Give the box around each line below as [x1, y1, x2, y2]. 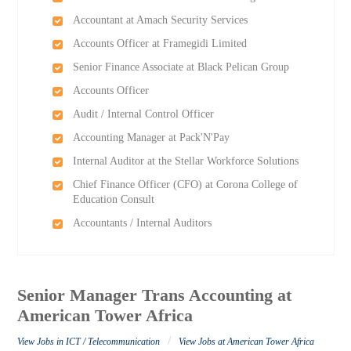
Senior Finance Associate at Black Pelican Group [72, 61, 289, 73]
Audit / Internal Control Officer [72, 108, 214, 120]
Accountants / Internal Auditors [72, 217, 212, 229]
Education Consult [72, 194, 154, 205]
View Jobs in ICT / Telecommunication [17, 336, 161, 348]
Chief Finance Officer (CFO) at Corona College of [72, 179, 298, 190]
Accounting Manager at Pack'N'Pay [72, 132, 230, 143]
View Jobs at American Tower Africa [179, 336, 315, 348]
